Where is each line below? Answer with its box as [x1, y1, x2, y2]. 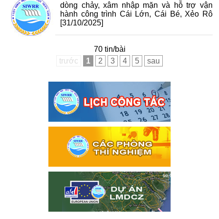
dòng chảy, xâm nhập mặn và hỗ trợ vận [60, 1, 213, 9]
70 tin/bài [93, 45, 126, 53]
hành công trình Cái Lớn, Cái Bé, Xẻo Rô [60, 10, 213, 18]
